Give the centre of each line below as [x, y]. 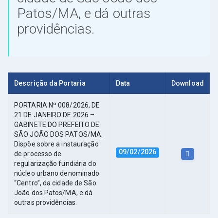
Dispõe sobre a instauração [56, 144]
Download [188, 83]
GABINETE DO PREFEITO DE [57, 125]
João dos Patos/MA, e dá [54, 193]
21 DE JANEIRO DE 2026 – [54, 115]
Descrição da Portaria [50, 83]
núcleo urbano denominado [57, 173]
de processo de [38, 154]
